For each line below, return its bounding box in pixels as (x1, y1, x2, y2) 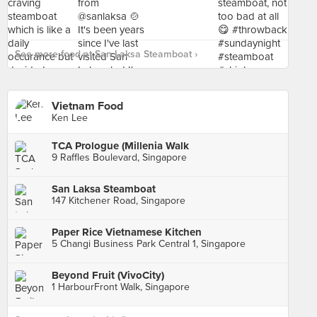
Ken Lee (52, 112, 88, 124)
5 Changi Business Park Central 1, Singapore (52, 238, 246, 250)
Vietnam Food (52, 99, 123, 113)
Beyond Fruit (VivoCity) (52, 269, 164, 282)
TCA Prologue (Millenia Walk (52, 139, 189, 152)
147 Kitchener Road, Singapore (52, 195, 185, 207)
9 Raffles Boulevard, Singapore (52, 151, 187, 163)
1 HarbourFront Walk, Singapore (52, 281, 190, 293)
